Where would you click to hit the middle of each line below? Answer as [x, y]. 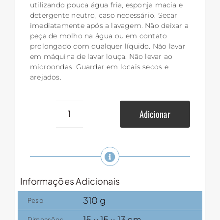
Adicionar [155, 114]
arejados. [45, 77]
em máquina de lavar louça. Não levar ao [101, 57]
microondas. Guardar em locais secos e [99, 67]
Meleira [85, 120]
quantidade [95, 159]
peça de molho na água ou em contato [98, 36]
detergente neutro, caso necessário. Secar [104, 15]
